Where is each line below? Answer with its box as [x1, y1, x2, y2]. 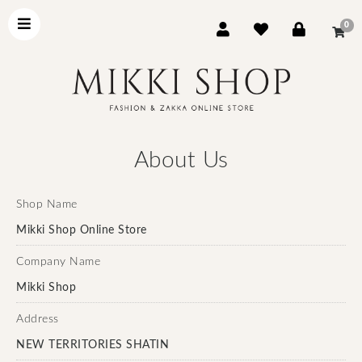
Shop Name [16, 199, 78, 210]
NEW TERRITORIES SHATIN [16, 339, 169, 351]
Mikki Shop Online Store [16, 225, 147, 236]
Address [16, 314, 59, 325]
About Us [133, 149, 229, 171]
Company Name [16, 256, 100, 267]
